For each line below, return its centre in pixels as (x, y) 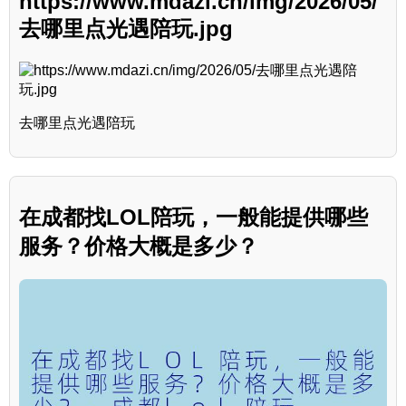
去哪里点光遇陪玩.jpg (126, 28)
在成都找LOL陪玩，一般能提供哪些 (193, 217)
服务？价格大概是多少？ (139, 246)
